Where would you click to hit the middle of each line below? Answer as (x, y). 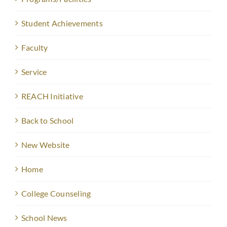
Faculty (35, 48)
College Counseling (56, 194)
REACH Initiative (52, 96)
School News (44, 218)
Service (34, 72)
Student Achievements (62, 23)
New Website (46, 145)
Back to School (48, 121)
